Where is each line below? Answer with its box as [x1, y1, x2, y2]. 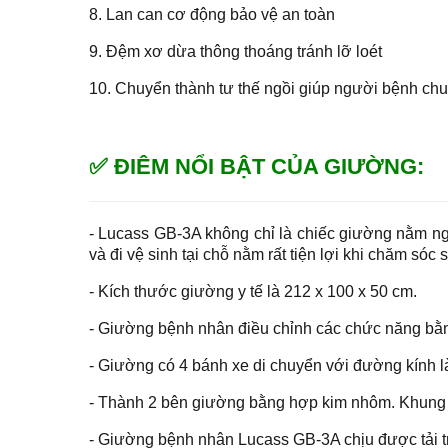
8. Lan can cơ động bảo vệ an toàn [89, 5, 335, 23]
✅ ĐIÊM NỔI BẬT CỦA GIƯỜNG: [89, 153, 424, 179]
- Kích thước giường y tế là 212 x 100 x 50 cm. [89, 282, 417, 300]
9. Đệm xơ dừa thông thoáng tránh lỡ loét [89, 42, 382, 60]
